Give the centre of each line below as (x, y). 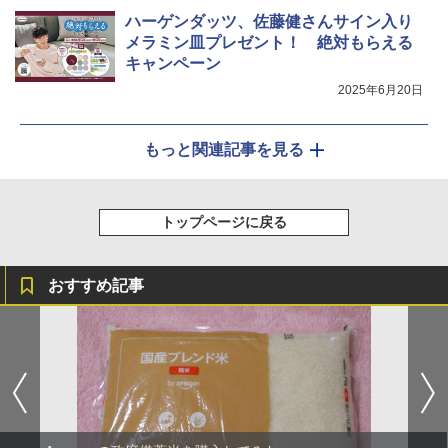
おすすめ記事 (96, 286)
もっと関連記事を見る (224, 150)
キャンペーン (173, 64)
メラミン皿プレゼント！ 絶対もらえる (269, 43)
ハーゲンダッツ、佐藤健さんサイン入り (269, 22)
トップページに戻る (224, 222)
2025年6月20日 (380, 90)
